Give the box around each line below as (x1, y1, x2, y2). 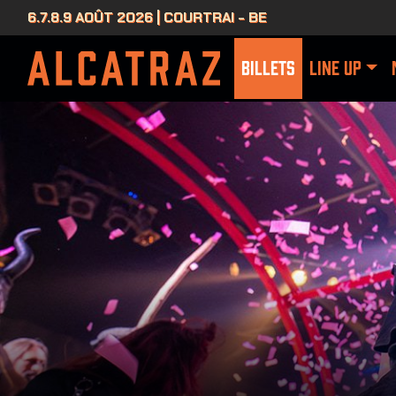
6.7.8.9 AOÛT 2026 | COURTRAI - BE (27, 8, 267, 27)
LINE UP (309, 59, 362, 78)
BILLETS (241, 59, 295, 78)
